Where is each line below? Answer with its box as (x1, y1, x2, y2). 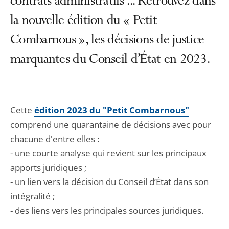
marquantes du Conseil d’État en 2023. (10, 53, 210, 68)
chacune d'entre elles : (10, 133, 99, 145)
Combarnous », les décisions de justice (10, 33, 204, 49)
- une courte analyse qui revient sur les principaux (10, 147, 207, 159)
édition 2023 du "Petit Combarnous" (34, 104, 189, 116)
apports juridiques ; (10, 162, 86, 173)
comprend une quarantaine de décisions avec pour (10, 119, 211, 130)
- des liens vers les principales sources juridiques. (10, 204, 203, 216)
